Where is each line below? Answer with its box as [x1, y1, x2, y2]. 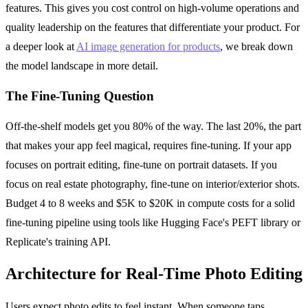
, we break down [220, 41, 293, 53]
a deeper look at [5, 41, 76, 53]
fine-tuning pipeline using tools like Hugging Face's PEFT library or [5, 216, 300, 228]
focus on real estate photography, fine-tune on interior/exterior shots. [5, 177, 300, 190]
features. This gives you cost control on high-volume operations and [5, 2, 299, 14]
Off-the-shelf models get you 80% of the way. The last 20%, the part [5, 120, 301, 132]
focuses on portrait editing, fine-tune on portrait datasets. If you [5, 158, 277, 170]
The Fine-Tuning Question [5, 88, 154, 103]
